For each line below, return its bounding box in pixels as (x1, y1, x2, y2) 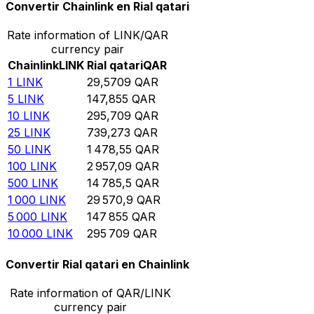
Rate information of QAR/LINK (9, 286, 171, 301)
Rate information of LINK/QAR (6, 27, 168, 42)
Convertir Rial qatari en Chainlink (6, 257, 189, 272)
